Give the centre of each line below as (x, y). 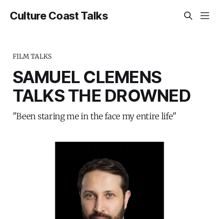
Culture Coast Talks (59, 16)
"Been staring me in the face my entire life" (95, 116)
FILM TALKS (32, 56)
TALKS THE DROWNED (101, 95)
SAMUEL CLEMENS (87, 77)
